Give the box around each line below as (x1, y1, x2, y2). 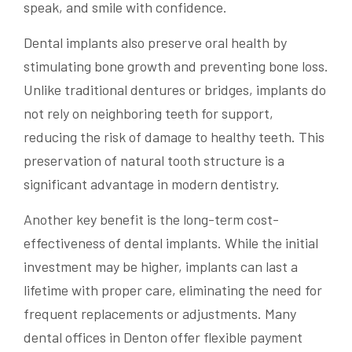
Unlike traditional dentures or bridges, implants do (24, 81, 326, 99)
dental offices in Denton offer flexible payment (24, 328, 302, 346)
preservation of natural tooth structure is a (24, 152, 284, 170)
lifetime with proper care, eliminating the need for (24, 281, 322, 299)
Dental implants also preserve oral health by (24, 34, 287, 52)
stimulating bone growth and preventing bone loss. (24, 57, 328, 75)
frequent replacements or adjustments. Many (24, 305, 296, 323)
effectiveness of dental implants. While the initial (24, 234, 318, 252)
